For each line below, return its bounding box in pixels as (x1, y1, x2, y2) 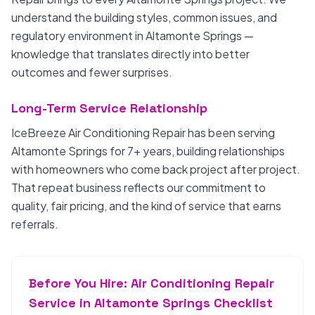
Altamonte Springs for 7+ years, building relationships (11, 143, 285, 158)
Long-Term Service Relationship (11, 100, 207, 116)
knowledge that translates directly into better (11, 46, 250, 61)
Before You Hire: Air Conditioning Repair (29, 275, 274, 291)
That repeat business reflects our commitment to (11, 180, 266, 195)
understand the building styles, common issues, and (11, 10, 277, 25)
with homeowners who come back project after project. (11, 162, 300, 176)
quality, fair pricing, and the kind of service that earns (11, 198, 281, 213)
